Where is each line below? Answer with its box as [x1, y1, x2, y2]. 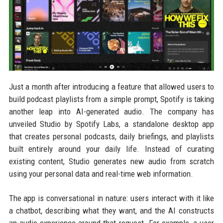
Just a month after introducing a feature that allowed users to [8, 81, 215, 92]
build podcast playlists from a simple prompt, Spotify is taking [8, 94, 215, 104]
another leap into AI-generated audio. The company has [8, 106, 215, 116]
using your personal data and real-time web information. [8, 168, 193, 179]
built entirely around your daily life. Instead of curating [8, 143, 215, 154]
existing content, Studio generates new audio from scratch [8, 156, 215, 166]
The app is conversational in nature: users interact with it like [8, 193, 215, 203]
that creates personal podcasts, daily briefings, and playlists [8, 131, 215, 141]
